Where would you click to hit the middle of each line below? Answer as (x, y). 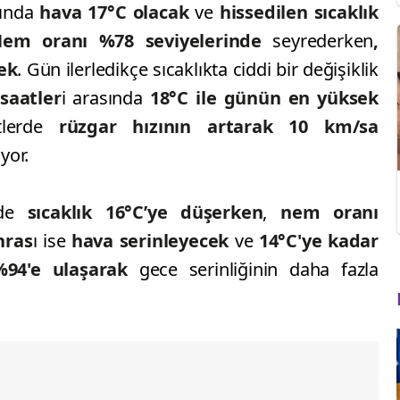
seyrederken (317, 41)
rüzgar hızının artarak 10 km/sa (218, 127)
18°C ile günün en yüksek (260, 98)
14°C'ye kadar (316, 241)
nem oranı (329, 212)
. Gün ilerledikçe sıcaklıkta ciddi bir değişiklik (198, 70)
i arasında (102, 98)
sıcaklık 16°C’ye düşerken (145, 212)
